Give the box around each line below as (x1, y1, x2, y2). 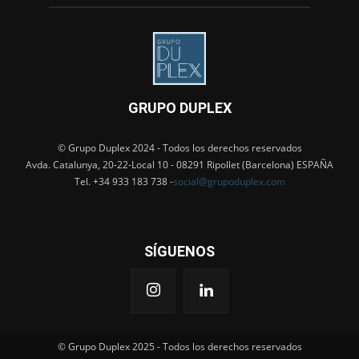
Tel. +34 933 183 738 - (74, 174, 173, 188)
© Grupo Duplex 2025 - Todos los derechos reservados (57, 339, 302, 353)
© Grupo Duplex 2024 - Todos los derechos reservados (57, 140, 302, 155)
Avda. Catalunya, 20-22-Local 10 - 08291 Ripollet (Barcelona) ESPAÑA (26, 157, 333, 171)
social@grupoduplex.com (172, 174, 285, 188)
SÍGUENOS (144, 242, 215, 260)
